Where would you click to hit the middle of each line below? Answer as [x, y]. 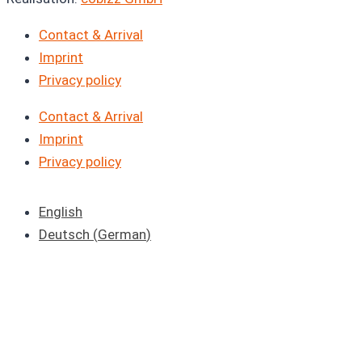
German [122, 234]
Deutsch [64, 234]
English [61, 212]
